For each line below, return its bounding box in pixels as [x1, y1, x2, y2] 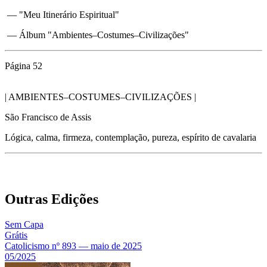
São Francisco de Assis [5, 111, 91, 122]
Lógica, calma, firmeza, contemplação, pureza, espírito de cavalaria [5, 132, 256, 142]
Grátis [5, 230, 27, 241]
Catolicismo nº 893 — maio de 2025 [5, 241, 142, 252]
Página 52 [5, 60, 42, 71]
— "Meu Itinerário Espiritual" [5, 9, 119, 20]
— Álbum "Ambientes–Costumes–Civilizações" [5, 29, 189, 40]
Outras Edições [5, 191, 98, 207]
